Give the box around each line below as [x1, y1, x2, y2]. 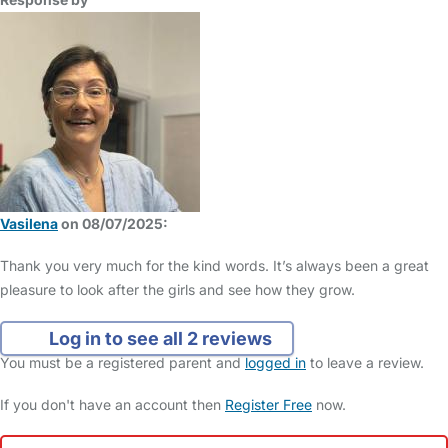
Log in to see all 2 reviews [44, 327, 272, 349]
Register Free [225, 395, 312, 413]
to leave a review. [306, 353, 424, 371]
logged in [245, 353, 306, 371]
